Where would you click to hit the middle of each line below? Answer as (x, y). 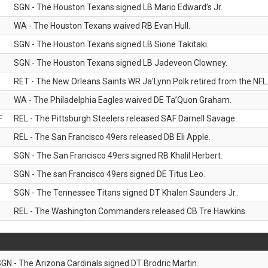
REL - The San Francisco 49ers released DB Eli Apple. (112, 137)
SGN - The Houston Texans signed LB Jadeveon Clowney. (121, 63)
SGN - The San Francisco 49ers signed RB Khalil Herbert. (118, 156)
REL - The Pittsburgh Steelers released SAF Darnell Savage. (125, 118)
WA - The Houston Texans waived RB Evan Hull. (102, 26)
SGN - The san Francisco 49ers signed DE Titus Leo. (109, 174)
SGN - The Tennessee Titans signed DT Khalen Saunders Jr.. (126, 193)
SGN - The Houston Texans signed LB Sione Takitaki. (111, 44)
